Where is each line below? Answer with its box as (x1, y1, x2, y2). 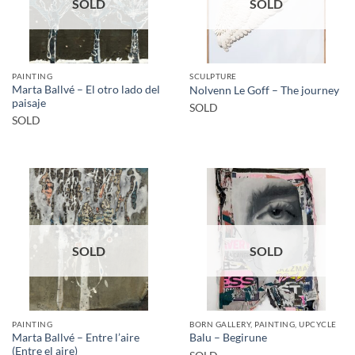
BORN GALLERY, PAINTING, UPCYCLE (189, 319, 337, 329)
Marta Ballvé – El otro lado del (12, 83, 160, 97)
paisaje (12, 97, 46, 110)
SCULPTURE (189, 71, 237, 82)
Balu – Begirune (189, 331, 267, 345)
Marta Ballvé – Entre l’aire (12, 330, 139, 344)
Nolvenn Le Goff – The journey (189, 83, 339, 97)
